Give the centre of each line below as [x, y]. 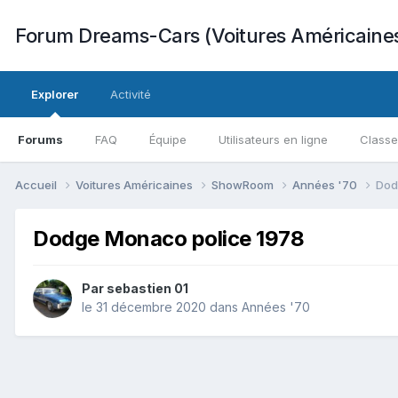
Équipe [168, 139]
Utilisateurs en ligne [273, 139]
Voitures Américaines [135, 184]
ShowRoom [244, 184]
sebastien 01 [147, 289]
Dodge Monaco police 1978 [169, 238]
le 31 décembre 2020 [144, 307]
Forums [40, 139]
